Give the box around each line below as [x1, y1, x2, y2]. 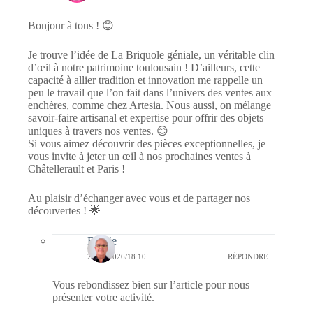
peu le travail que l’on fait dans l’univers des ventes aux [28, 87, 272, 99]
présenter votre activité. [52, 291, 154, 304]
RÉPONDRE [228, 252, 269, 261]
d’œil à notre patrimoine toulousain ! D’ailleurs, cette [28, 61, 260, 74]
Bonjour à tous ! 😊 [28, 20, 114, 32]
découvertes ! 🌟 [28, 205, 101, 217]
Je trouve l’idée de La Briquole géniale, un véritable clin [28, 49, 275, 61]
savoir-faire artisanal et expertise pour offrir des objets [28, 112, 263, 124]
